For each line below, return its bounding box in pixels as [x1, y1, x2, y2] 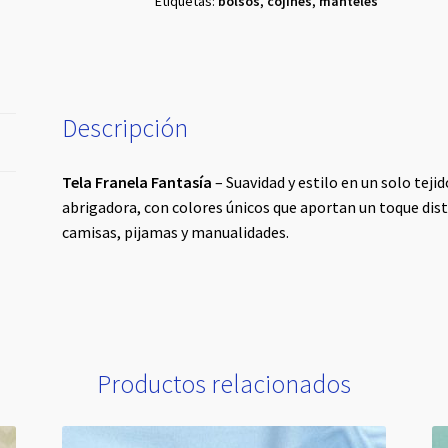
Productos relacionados [97, 368, 351, 401]
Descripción [62, 112, 189, 145]
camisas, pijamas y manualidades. [62, 222, 290, 243]
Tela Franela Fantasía [62, 172, 213, 193]
